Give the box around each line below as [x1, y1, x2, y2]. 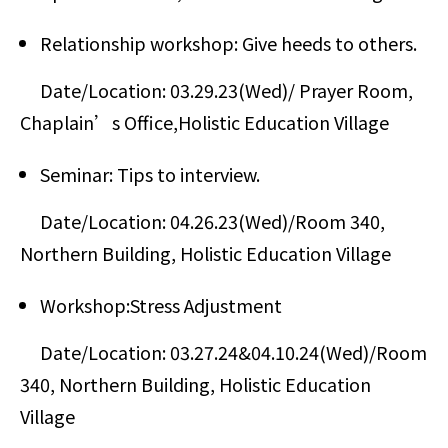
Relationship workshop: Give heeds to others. [40, 30, 417, 56]
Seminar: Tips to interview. [40, 161, 260, 187]
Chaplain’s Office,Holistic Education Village [20, 109, 389, 135]
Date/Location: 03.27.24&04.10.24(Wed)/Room [20, 339, 427, 365]
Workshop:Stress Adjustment [40, 292, 286, 318]
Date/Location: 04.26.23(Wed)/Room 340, [20, 208, 385, 234]
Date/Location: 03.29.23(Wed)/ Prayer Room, [20, 77, 413, 103]
